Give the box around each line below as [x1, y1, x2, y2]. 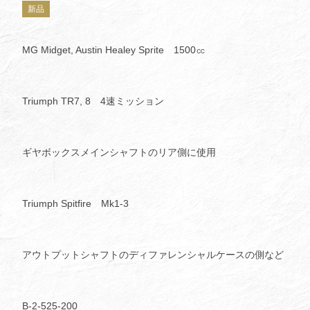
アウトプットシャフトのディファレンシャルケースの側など [22, 249, 284, 261]
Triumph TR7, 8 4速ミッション [22, 95, 165, 107]
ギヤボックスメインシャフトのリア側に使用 [22, 147, 217, 158]
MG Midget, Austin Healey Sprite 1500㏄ [22, 44, 206, 56]
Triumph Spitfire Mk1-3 [22, 198, 129, 210]
